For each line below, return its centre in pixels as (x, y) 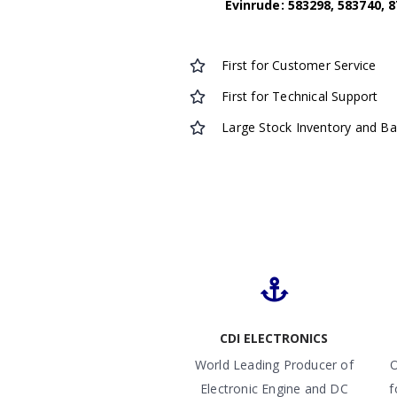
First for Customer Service (299, 65)
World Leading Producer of (274, 365)
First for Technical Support (300, 96)
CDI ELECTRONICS (274, 338)
